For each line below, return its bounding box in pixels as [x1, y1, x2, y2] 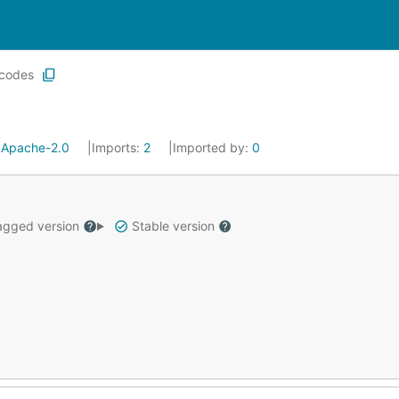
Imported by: [173, 140, 252, 155]
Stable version [127, 218, 218, 233]
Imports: [92, 140, 143, 155]
